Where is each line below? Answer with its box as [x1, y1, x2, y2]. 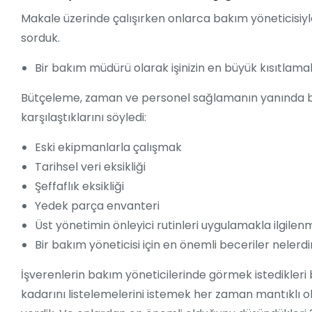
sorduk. [21, 30, 60, 47]
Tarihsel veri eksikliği [35, 159, 146, 175]
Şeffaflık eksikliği [35, 178, 124, 195]
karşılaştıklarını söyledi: [21, 109, 146, 126]
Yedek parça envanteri [35, 198, 159, 214]
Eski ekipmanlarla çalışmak [35, 139, 182, 156]
